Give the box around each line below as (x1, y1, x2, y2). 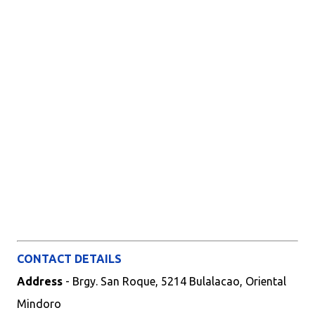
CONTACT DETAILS (17, 252, 122, 265)
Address (17, 275, 65, 288)
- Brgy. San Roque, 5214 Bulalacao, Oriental (65, 275, 286, 288)
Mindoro (17, 297, 61, 310)
